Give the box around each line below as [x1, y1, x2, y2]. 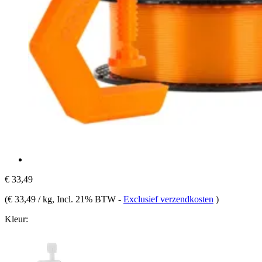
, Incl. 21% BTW [52, 194, 118, 204]
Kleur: [5, 213, 28, 224]
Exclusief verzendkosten [123, 194, 213, 204]
